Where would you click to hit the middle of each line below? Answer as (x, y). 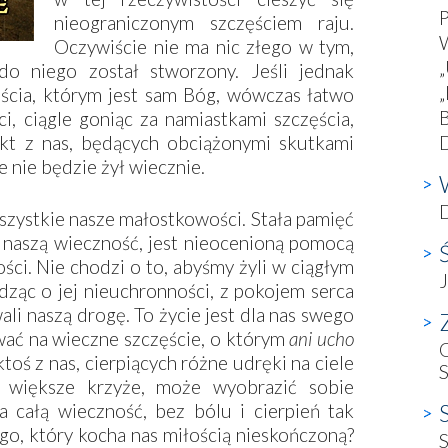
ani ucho (321, 339)
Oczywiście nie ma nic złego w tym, (204, 47)
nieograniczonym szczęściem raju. (204, 23)
